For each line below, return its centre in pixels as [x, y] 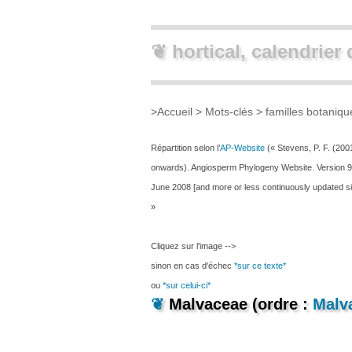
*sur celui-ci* [187, 285]
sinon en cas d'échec [192, 265]
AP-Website [242, 147]
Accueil [175, 112]
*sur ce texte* [260, 265]
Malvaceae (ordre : [241, 304]
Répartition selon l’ [185, 147]
